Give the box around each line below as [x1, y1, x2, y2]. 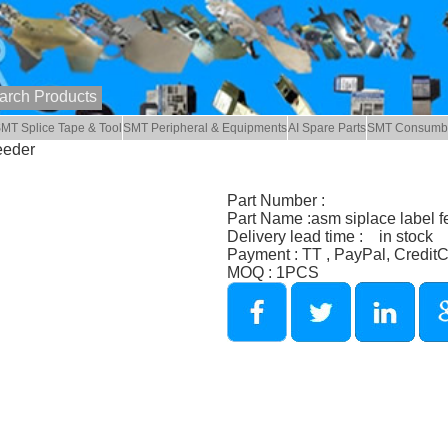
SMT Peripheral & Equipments [123, 121, 288, 136]
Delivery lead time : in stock [226, 227, 433, 245]
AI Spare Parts [288, 121, 367, 136]
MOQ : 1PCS [226, 263, 319, 281]
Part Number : [226, 191, 325, 209]
